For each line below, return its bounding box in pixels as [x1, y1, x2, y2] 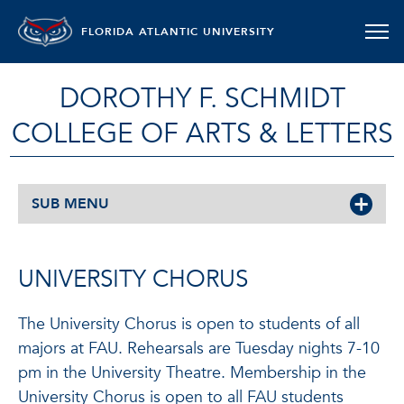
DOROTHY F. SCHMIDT [59, 80, 345, 117]
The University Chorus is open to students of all [18, 313, 360, 335]
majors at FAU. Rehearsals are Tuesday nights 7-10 [18, 337, 380, 360]
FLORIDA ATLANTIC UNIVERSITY [81, 24, 275, 39]
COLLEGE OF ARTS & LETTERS [11, 115, 393, 152]
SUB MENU [32, 194, 109, 214]
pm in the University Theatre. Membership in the [18, 362, 366, 384]
